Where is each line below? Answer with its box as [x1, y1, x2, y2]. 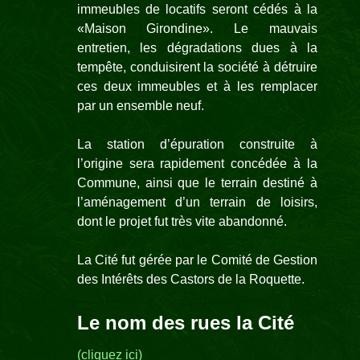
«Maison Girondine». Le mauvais [76, 21, 318, 35]
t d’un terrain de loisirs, [162, 194, 318, 209]
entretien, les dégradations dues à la [76, 40, 318, 55]
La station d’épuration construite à [76, 137, 318, 151]
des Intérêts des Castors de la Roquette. [76, 272, 305, 286]
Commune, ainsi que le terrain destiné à [76, 175, 318, 190]
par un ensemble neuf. [76, 98, 204, 112]
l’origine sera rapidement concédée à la [76, 156, 318, 170]
